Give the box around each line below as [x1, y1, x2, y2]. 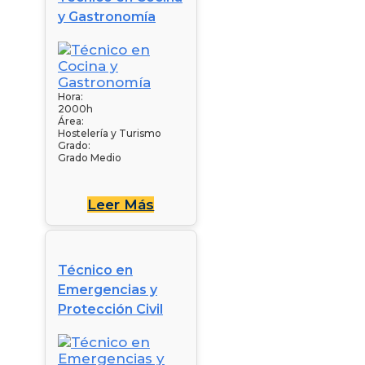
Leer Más [87, 196, 155, 213]
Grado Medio [58, 151, 121, 164]
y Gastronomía [58, 8, 156, 24]
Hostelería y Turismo [58, 126, 161, 139]
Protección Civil [58, 301, 163, 317]
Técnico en [58, 262, 133, 278]
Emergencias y [58, 281, 157, 297]
